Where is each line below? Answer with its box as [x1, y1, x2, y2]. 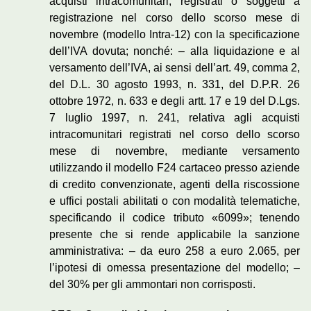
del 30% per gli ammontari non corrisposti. [49, 278, 255, 291]
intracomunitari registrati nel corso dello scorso [49, 128, 300, 141]
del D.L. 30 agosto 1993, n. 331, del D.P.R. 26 [49, 78, 300, 91]
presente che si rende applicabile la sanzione [49, 228, 300, 241]
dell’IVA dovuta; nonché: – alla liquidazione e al [49, 45, 300, 58]
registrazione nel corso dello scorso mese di [49, 12, 300, 24]
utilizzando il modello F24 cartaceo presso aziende [49, 162, 300, 174]
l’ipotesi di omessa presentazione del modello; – [49, 262, 300, 274]
